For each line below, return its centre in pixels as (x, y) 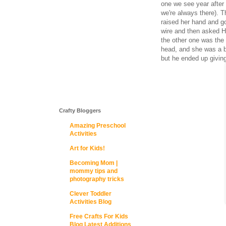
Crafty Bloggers (80, 110)
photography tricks (97, 179)
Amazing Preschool (98, 126)
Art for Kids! (87, 148)
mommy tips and (94, 171)
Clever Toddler (91, 194)
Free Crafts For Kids (99, 216)
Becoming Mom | (94, 163)
